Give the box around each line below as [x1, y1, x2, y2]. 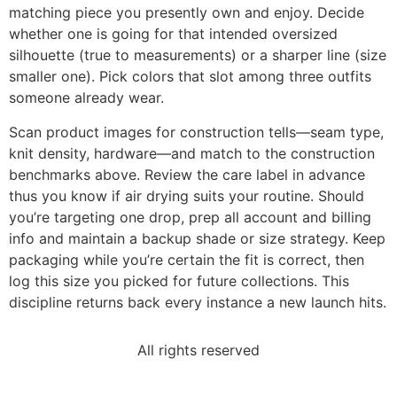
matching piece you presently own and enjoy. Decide [9, 4, 364, 22]
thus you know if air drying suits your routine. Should [9, 186, 364, 205]
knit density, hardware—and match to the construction [9, 144, 375, 162]
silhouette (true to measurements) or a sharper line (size [9, 46, 386, 65]
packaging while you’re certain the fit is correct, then [9, 250, 364, 269]
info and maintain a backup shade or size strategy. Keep [9, 229, 385, 247]
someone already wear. [9, 89, 164, 107]
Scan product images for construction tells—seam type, [9, 122, 384, 141]
